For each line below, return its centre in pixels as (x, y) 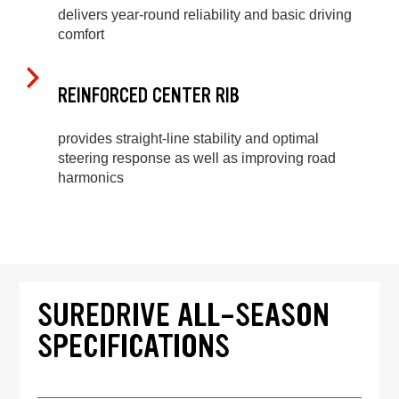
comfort (81, 35)
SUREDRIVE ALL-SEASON (184, 315)
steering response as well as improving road (197, 159)
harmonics (91, 178)
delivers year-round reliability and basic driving (205, 15)
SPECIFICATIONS (134, 346)
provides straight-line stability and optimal (188, 139)
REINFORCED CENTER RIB (149, 95)
